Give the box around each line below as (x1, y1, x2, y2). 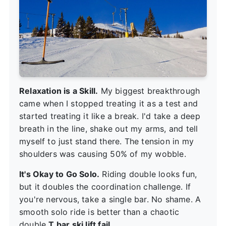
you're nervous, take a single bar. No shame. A (19, 194, 201, 204)
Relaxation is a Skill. (19, 85, 98, 96)
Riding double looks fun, (99, 168, 197, 179)
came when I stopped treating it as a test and (19, 98, 198, 108)
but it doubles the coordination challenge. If (19, 181, 191, 192)
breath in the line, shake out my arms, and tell (19, 123, 198, 134)
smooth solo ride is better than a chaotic (19, 206, 180, 217)
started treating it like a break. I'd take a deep (19, 110, 200, 121)
